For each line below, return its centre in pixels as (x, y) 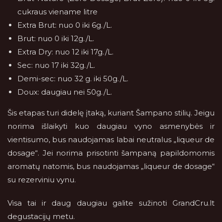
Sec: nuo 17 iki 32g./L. (56, 65)
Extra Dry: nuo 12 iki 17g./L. (65, 52)
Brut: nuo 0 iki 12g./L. (56, 38)
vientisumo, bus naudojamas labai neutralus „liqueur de (111, 139)
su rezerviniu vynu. (42, 180)
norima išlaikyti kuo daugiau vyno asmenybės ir (111, 126)
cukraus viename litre (57, 12)
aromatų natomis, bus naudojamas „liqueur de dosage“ (111, 166)
